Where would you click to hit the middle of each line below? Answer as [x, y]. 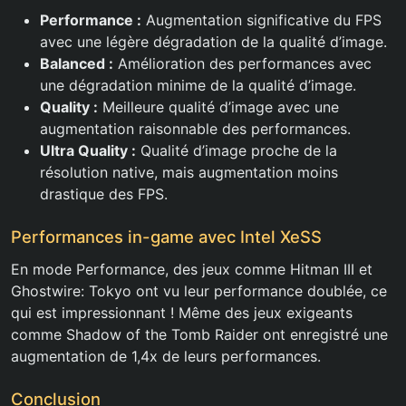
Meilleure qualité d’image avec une [218, 107]
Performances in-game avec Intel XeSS [166, 237]
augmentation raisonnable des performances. [195, 129]
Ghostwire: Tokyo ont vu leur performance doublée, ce [199, 291]
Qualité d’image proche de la [237, 150]
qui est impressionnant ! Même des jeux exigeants [182, 313]
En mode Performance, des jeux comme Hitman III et [192, 269]
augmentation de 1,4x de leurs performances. [166, 356]
